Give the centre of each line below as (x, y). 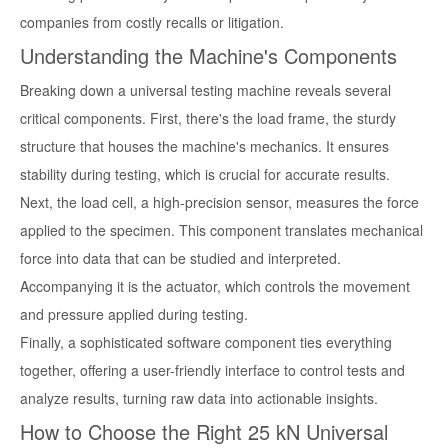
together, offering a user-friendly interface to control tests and (212, 370)
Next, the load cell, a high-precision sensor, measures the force (219, 202)
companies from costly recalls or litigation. (152, 22)
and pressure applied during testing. (134, 314)
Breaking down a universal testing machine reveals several (205, 90)
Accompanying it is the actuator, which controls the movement (215, 286)
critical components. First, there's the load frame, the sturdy (208, 118)
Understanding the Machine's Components (208, 56)
